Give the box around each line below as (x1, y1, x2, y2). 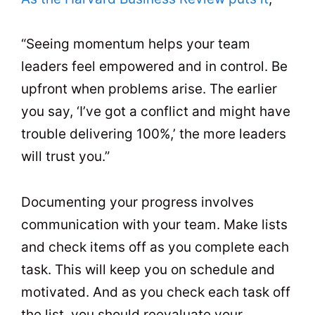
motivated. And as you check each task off (21, 283, 290, 300)
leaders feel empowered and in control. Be (21, 58, 288, 75)
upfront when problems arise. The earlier (21, 81, 277, 98)
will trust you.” (21, 148, 110, 165)
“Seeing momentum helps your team (21, 36, 250, 53)
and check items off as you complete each (21, 238, 289, 255)
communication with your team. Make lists (21, 216, 288, 233)
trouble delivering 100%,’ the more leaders (21, 126, 286, 143)
